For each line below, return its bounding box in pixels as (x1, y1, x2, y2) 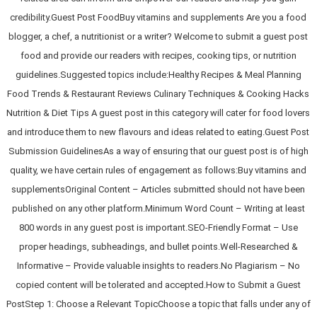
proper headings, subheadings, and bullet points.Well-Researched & (18, 241, 298, 252)
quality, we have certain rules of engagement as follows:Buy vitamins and (10, 164, 307, 175)
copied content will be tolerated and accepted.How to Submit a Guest (16, 279, 301, 290)
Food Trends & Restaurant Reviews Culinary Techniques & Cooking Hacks (7, 88, 310, 99)
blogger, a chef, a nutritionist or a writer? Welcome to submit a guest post (8, 30, 309, 42)
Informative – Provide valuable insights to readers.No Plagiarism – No (16, 260, 300, 271)
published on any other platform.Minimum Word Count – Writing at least (11, 202, 305, 214)
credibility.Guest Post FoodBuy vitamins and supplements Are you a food (10, 11, 307, 23)
